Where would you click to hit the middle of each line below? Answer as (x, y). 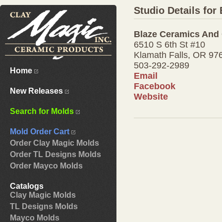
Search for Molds (43, 111)
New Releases (37, 91)
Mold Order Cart (41, 132)
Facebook (155, 86)
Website (151, 96)
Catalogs (27, 186)
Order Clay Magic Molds (55, 143)
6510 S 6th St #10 (169, 44)
